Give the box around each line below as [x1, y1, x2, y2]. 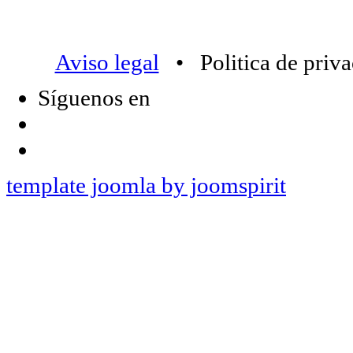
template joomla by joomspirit [6, 172, 286, 198]
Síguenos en [38, 84, 150, 110]
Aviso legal [54, 49, 159, 75]
